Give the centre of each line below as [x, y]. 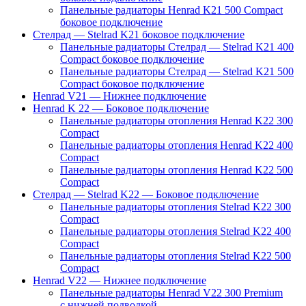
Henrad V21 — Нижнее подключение [120, 96]
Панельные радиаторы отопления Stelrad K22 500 [176, 255]
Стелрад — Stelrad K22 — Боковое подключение [146, 194]
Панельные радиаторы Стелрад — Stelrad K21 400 [177, 46]
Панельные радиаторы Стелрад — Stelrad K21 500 [177, 71]
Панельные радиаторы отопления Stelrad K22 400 [176, 231]
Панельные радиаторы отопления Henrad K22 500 [177, 169]
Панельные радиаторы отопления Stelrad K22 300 [176, 206]
